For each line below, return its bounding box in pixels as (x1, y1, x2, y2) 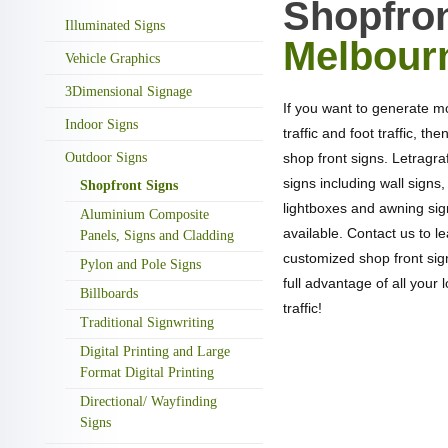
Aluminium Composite (80, 206, 209, 222)
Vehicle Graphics (65, 50, 160, 66)
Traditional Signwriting (80, 314, 214, 330)
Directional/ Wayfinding (80, 393, 217, 409)
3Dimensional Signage (65, 83, 192, 99)
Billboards (80, 285, 138, 301)
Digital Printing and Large (80, 343, 230, 359)
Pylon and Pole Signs (80, 256, 201, 272)
